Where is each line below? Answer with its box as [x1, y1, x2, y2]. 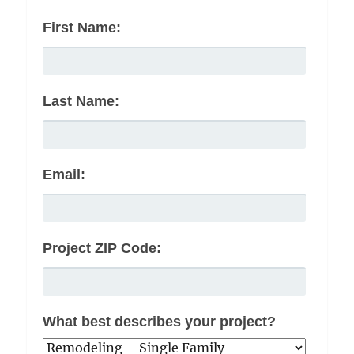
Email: [43, 167, 86, 183]
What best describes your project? [43, 314, 277, 330]
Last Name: [43, 93, 120, 110]
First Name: [43, 20, 122, 36]
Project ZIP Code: [43, 240, 162, 257]
